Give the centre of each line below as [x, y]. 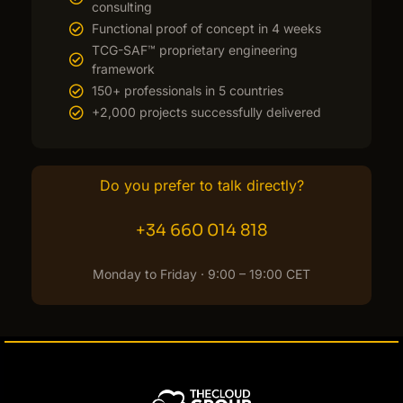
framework [123, 69]
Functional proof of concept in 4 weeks [206, 29]
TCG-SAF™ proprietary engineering [195, 50]
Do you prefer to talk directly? [201, 186]
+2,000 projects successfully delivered [206, 112]
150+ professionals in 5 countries [188, 91]
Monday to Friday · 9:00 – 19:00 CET [201, 273]
